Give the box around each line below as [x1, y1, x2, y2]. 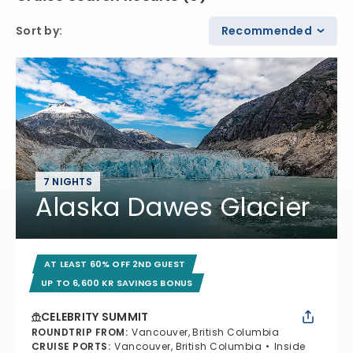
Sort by [16, 22, 59, 39]
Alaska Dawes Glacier [35, 188, 310, 225]
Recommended [221, 22, 312, 39]
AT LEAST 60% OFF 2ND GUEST [44, 257, 185, 270]
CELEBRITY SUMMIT [41, 308, 149, 325]
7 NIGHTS [43, 174, 92, 188]
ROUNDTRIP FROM [32, 325, 125, 339]
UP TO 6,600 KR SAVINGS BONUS [41, 276, 193, 289]
